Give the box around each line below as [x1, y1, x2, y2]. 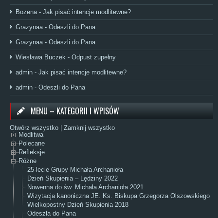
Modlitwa [18, 131, 43, 139]
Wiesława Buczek [16, 53, 66, 61]
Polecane [18, 140, 45, 147]
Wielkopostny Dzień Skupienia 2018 [27, 201, 128, 209]
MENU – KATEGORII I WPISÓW [31, 105, 119, 117]
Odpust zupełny [72, 53, 116, 61]
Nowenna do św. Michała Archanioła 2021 [27, 183, 144, 191]
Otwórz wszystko [10, 124, 58, 131]
